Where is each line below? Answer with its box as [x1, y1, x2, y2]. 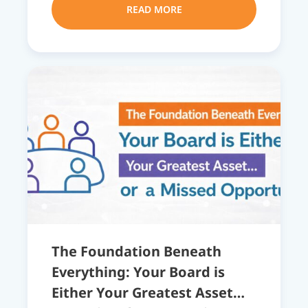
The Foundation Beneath [52, 242, 221, 261]
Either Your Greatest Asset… [52, 283, 245, 302]
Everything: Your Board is [52, 263, 225, 282]
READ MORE [126, 2, 182, 16]
